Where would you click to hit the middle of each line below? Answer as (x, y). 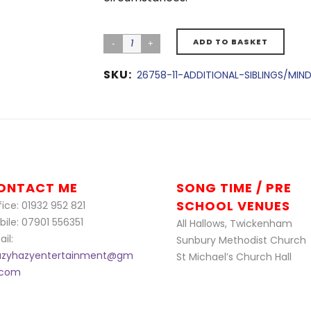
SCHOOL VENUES (233, 206)
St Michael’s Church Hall (234, 257)
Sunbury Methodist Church (241, 240)
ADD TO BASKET (230, 42)
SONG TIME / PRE (234, 188)
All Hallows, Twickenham (234, 224)
